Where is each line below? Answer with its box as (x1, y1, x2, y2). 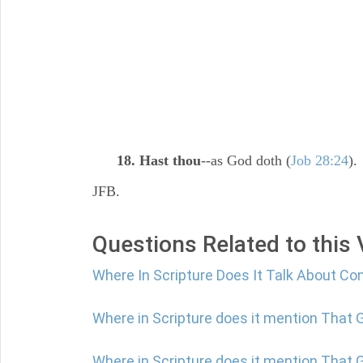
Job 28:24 (291, 152, 348, 169)
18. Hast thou (117, 152, 201, 169)
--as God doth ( (201, 152, 291, 169)
